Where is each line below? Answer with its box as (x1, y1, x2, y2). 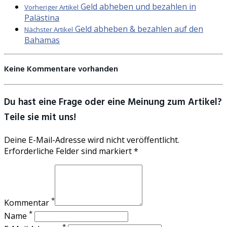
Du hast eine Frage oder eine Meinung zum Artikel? (4, 94, 222, 110)
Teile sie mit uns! (4, 109, 76, 125)
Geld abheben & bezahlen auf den (73, 23, 203, 34)
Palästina (24, 12, 59, 23)
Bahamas (24, 34, 60, 46)
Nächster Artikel (24, 25, 73, 34)
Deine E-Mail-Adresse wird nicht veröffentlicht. (4, 134, 179, 146)
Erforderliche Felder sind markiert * (4, 145, 138, 157)
